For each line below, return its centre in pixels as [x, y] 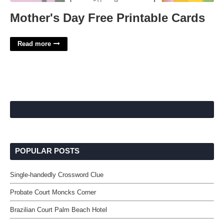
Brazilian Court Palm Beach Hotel [58, 210]
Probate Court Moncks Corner [53, 192]
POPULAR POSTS [47, 151]
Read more [34, 44]
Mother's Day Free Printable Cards [107, 18]
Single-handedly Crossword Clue [57, 175]
